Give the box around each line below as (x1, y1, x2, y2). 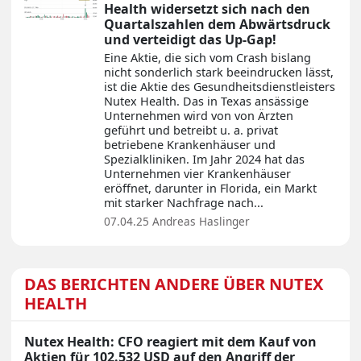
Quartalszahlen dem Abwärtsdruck (104, 15, 330, 34)
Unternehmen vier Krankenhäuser (104, 166, 291, 182)
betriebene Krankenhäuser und (104, 137, 276, 153)
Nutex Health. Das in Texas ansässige (104, 93, 309, 110)
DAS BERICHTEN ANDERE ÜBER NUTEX (24, 273, 323, 296)
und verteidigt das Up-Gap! (104, 31, 276, 49)
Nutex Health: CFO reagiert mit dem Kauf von (24, 333, 317, 351)
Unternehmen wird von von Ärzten (104, 108, 293, 124)
